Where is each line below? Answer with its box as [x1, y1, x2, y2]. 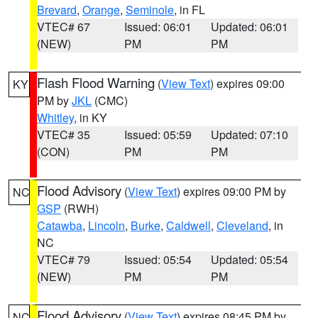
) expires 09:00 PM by [177, 183, 286, 199]
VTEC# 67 [37, 18, 90, 35]
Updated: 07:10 [211, 126, 289, 143]
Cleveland [216, 217, 268, 234]
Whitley [37, 109, 74, 126]
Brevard [37, 1, 77, 18]
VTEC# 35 [37, 126, 90, 143]
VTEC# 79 [37, 251, 90, 268]
